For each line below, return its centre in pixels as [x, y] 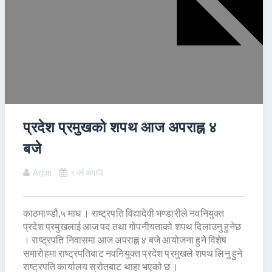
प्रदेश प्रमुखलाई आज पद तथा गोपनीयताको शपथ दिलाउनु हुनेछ [132, 226]
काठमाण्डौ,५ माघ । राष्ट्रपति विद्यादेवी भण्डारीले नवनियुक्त [124, 213]
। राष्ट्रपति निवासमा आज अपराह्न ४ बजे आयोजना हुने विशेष [125, 240]
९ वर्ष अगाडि [87, 173]
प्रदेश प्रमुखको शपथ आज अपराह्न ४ [120, 127]
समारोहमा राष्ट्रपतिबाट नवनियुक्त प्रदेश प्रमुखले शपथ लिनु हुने [133, 253]
